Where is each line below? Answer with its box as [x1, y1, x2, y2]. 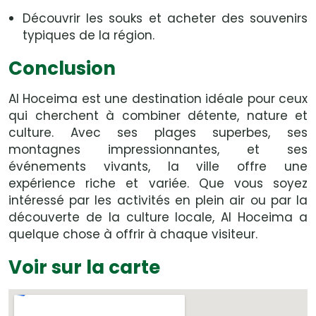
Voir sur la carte [8, 255, 160, 280]
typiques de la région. [23, 27, 154, 44]
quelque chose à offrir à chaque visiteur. [8, 226, 257, 243]
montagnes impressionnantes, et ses [8, 141, 308, 158]
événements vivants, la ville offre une [8, 158, 308, 175]
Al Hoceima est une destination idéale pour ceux [8, 90, 308, 107]
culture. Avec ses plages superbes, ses [8, 124, 308, 141]
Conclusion [8, 56, 116, 81]
